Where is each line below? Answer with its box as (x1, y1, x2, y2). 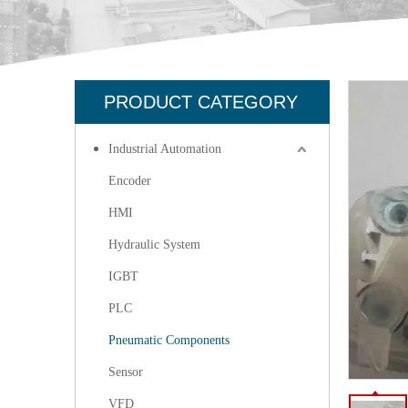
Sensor (108, 365, 143, 379)
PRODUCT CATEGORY (104, 92, 298, 112)
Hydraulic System (108, 238, 200, 251)
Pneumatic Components (108, 333, 229, 347)
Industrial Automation (108, 142, 221, 156)
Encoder (108, 174, 151, 188)
